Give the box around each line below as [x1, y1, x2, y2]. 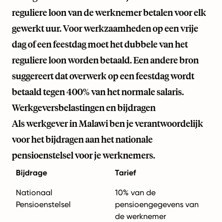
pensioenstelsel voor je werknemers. [12, 149, 155, 162]
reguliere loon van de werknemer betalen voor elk [12, 6, 206, 19]
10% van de [115, 188, 156, 198]
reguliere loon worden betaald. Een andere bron [12, 54, 199, 66]
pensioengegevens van [115, 200, 199, 210]
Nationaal [16, 188, 53, 198]
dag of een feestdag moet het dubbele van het [12, 38, 188, 51]
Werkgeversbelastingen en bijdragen [12, 102, 156, 114]
